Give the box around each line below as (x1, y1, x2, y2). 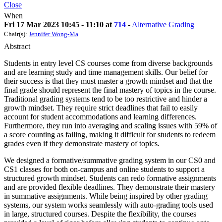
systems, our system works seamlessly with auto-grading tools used (4, 201, 213, 210)
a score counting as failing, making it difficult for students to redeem (4, 130, 216, 139)
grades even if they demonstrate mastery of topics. (4, 139, 160, 148)
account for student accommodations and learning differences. (4, 112, 197, 121)
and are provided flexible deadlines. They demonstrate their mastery (4, 183, 215, 192)
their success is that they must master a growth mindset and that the (4, 77, 212, 86)
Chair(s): (4, 30, 29, 38)
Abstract (4, 42, 30, 51)
